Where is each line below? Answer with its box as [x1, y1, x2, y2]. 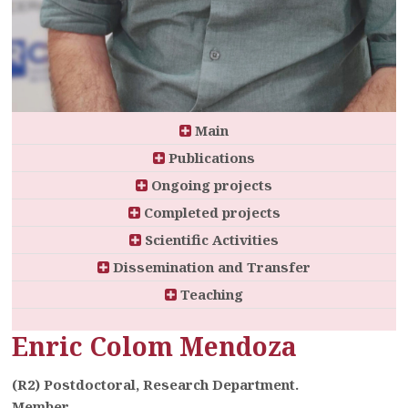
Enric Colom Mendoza [12, 328, 298, 363]
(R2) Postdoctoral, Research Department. [12, 374, 300, 393]
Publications [165, 148, 255, 167]
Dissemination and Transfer [109, 257, 311, 276]
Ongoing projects [148, 175, 272, 194]
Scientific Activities [141, 229, 279, 249]
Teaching [177, 284, 243, 303]
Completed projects [139, 202, 280, 221]
